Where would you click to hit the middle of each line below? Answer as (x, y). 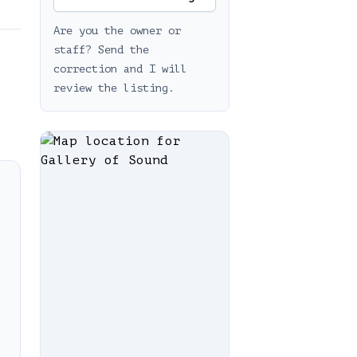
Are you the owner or (117, 31)
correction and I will (120, 69)
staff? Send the (101, 50)
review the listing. (114, 88)
